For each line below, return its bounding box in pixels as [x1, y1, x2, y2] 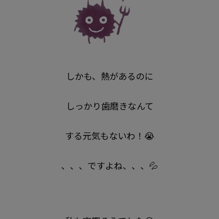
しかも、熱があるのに [66, 69, 153, 82]
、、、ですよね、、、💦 [61, 159, 158, 172]
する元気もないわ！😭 [65, 129, 154, 142]
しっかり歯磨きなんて [66, 99, 153, 112]
